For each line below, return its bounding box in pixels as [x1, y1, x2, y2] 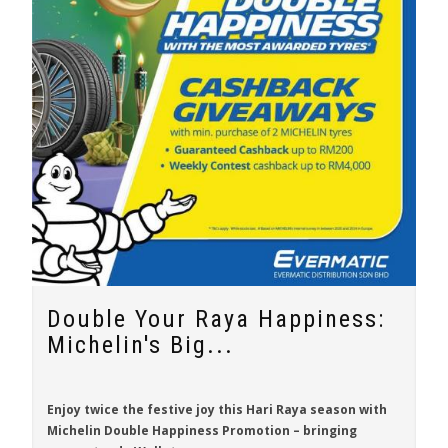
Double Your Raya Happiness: [47, 305, 385, 333]
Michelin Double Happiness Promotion [47, 422, 290, 439]
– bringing [290, 422, 357, 439]
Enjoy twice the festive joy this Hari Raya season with [47, 401, 387, 418]
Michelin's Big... [47, 331, 234, 359]
